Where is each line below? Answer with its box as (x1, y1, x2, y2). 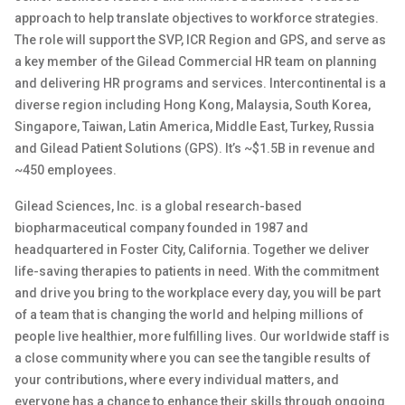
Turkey (290, 119, 328, 134)
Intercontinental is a (269, 76, 386, 90)
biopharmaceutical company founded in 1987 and (14, 221, 308, 235)
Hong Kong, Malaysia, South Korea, (161, 98, 371, 112)
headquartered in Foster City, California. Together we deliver (14, 242, 370, 257)
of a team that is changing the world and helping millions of (14, 307, 363, 322)
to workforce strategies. (233, 11, 379, 25)
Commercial (178, 54, 252, 69)
